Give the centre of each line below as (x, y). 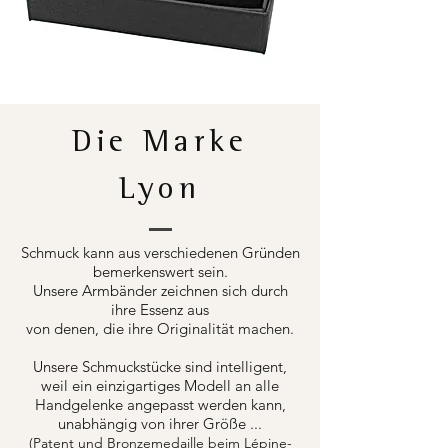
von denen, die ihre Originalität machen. (160, 329)
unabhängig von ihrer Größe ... (160, 424)
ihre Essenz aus (160, 310)
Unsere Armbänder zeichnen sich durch (160, 291)
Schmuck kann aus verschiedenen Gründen (160, 253)
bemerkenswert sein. (160, 272)
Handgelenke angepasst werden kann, (160, 405)
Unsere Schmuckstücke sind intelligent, (160, 367)
